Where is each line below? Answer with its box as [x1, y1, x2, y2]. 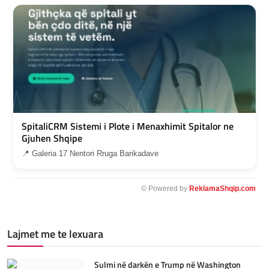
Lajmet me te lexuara [7, 226, 103, 243]
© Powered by [141, 184, 189, 193]
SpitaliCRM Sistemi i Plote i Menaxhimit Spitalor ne [22, 119, 234, 134]
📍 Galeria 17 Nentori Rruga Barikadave [22, 149, 159, 159]
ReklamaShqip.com [189, 184, 256, 193]
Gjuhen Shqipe [22, 131, 82, 146]
